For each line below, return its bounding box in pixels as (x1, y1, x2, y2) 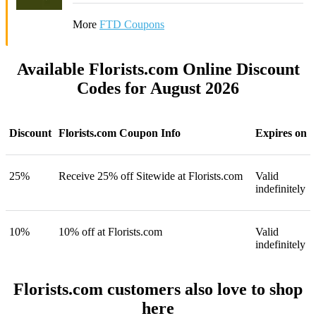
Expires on (255, 126, 307, 139)
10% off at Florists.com (59, 225, 162, 238)
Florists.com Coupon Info (59, 126, 181, 139)
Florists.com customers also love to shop (13, 279, 303, 298)
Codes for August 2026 (77, 78, 239, 97)
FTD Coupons (99, 18, 164, 31)
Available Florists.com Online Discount (16, 59, 300, 78)
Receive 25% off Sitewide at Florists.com (59, 169, 243, 182)
